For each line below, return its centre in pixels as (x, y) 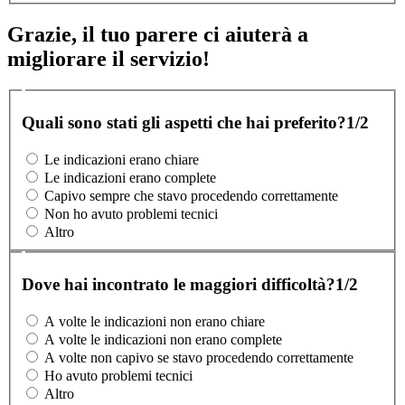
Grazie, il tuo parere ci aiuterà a (158, 35)
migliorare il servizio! (108, 59)
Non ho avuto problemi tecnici (131, 214)
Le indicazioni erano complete (130, 178)
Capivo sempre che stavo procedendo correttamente (191, 196)
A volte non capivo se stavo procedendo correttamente (199, 358)
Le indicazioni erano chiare (122, 160)
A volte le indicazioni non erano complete (163, 340)
